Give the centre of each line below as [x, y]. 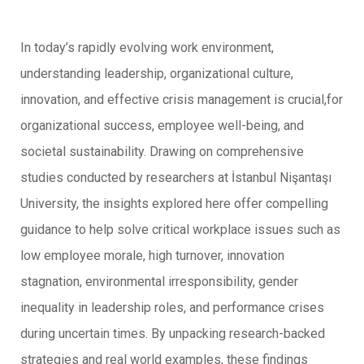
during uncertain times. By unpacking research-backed [173, 333]
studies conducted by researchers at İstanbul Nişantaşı [176, 177]
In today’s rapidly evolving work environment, [147, 47]
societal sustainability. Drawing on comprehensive [162, 151]
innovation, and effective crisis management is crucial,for [182, 99]
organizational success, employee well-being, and [162, 125]
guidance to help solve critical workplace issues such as [180, 229]
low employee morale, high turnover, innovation [152, 255]
